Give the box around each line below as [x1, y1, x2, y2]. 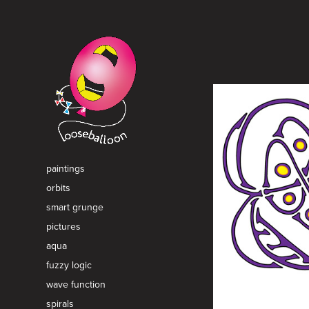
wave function [46, 277, 106, 291]
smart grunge [46, 199, 104, 214]
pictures [46, 219, 81, 233]
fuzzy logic [46, 257, 92, 272]
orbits [46, 180, 71, 195]
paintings [46, 161, 86, 175]
